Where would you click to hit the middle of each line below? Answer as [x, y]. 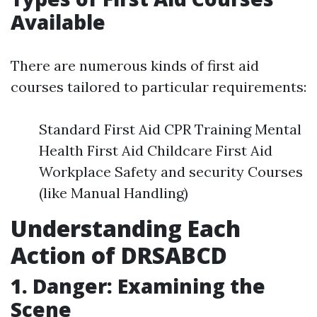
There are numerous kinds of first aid [135, 65]
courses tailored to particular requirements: [158, 87]
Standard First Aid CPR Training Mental [170, 129]
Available [58, 22]
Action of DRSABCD [119, 255]
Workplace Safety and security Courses [171, 172]
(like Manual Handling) [114, 193]
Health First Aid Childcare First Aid [156, 150]
